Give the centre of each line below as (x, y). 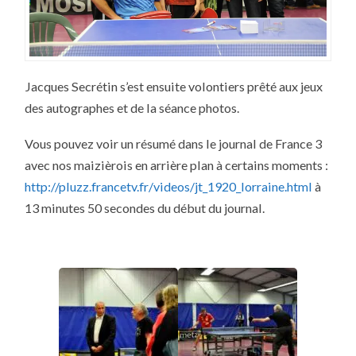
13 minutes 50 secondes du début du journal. (145, 207)
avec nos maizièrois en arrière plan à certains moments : (177, 164)
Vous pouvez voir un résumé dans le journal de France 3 (174, 143)
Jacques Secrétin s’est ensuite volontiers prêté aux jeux (174, 87)
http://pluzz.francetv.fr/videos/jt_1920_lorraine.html (169, 186)
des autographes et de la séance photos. (132, 108)
